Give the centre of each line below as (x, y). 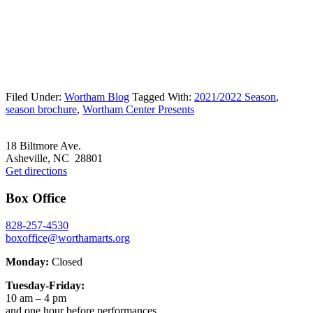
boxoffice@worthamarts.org (68, 238)
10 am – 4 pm (36, 298)
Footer (29, 136)
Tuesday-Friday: (45, 285)
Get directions (36, 171)
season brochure (41, 110)
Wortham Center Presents (138, 110)
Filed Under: (35, 97)
